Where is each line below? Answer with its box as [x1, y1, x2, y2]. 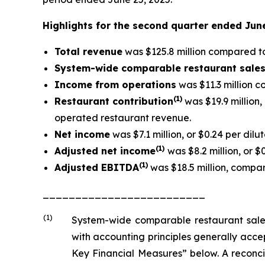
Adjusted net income [54, 145, 156, 157]
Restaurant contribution [54, 95, 173, 107]
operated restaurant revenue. [54, 112, 191, 124]
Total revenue [54, 46, 122, 57]
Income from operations [54, 79, 176, 91]
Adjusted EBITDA [54, 161, 139, 173]
